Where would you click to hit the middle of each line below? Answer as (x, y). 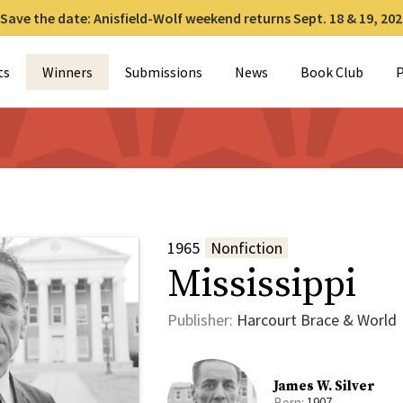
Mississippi (262, 285)
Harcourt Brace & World (317, 320)
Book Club (332, 72)
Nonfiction (246, 248)
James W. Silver (324, 387)
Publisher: (202, 320)
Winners (67, 72)
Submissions (164, 72)
